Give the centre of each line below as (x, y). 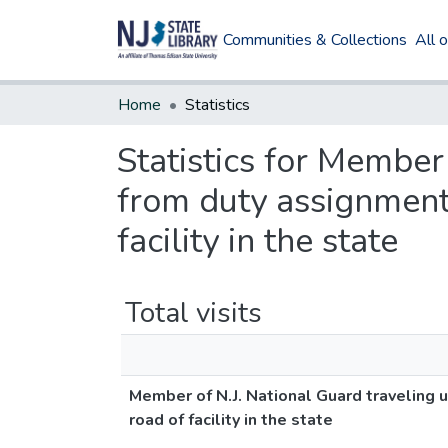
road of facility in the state (231, 420)
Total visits (193, 313)
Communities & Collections (315, 40)
